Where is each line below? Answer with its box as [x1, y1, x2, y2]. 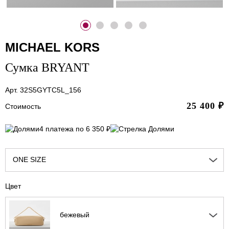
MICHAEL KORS [5, 40, 100, 54]
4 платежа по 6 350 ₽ [39, 125, 110, 133]
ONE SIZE [13, 155, 46, 164]
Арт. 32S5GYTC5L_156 [5, 85, 81, 94]
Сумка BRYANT [5, 60, 89, 74]
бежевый [60, 211, 89, 219]
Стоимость [5, 102, 41, 110]
